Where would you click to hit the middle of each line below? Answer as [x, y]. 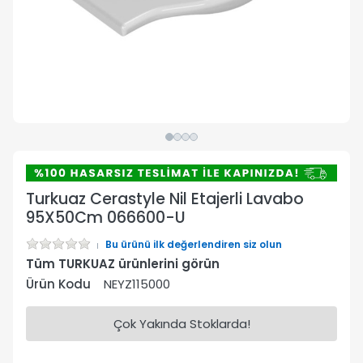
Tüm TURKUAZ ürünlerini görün [123, 264]
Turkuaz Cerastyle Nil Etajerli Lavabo [165, 199]
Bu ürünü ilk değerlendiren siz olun [194, 245]
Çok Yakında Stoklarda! [181, 324]
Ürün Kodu [58, 284]
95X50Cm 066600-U [106, 218]
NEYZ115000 [137, 284]
